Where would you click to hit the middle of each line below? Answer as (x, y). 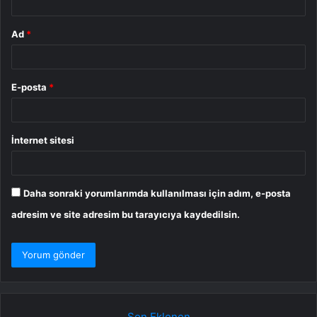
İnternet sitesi (43, 140)
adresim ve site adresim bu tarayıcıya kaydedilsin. (126, 215)
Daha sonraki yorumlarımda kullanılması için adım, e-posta (157, 194)
